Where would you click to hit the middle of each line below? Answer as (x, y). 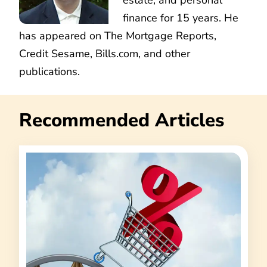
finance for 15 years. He (181, 18)
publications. (49, 71)
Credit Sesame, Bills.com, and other (105, 53)
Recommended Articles (122, 120)
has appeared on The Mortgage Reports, (118, 35)
